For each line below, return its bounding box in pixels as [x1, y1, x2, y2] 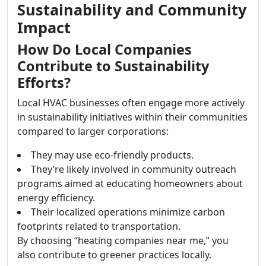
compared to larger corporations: [17, 124, 169, 138]
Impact [17, 17, 71, 37]
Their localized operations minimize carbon [31, 205, 225, 218]
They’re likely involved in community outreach [31, 162, 236, 176]
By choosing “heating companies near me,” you [17, 233, 229, 247]
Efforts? [17, 72, 71, 92]
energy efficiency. [17, 191, 95, 204]
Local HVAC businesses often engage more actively [17, 96, 245, 109]
